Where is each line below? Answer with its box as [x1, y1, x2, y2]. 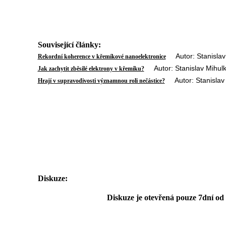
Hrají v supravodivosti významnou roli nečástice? [37, 77, 165, 84]
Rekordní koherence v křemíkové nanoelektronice [37, 53, 166, 60]
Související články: [37, 40, 101, 49]
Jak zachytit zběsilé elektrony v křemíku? [37, 65, 144, 72]
